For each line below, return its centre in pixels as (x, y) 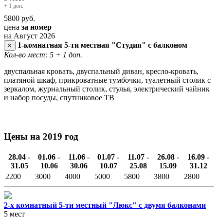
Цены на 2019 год (41, 137)
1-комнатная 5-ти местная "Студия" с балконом (102, 45)
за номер (36, 27)
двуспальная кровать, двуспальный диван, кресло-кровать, (101, 72)
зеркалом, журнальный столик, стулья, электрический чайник (107, 89)
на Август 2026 (29, 36)
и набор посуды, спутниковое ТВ (59, 98)
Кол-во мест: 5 (29, 55)
